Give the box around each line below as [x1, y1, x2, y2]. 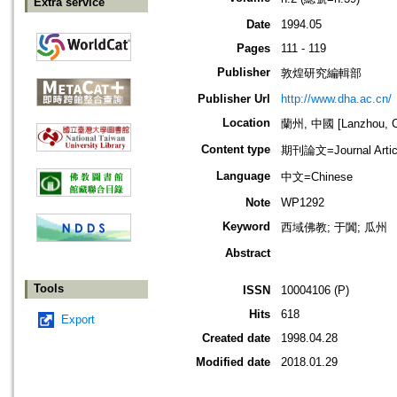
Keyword [222, 220, 270, 234]
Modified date [196, 355, 270, 370]
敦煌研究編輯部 [281, 66, 362, 81]
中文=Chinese [281, 170, 353, 184]
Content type [201, 143, 270, 157]
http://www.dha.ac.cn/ [281, 92, 392, 106]
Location [222, 116, 270, 130]
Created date [202, 331, 270, 346]
